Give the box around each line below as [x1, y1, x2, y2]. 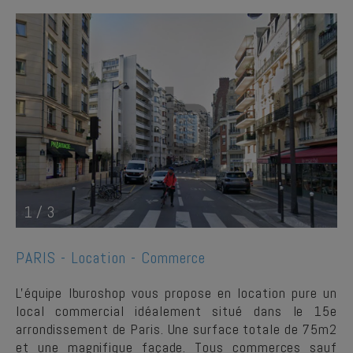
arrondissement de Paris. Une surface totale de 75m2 [16, 320, 337, 338]
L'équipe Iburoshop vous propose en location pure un [16, 284, 337, 302]
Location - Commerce [71, 247, 206, 268]
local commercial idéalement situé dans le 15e [16, 302, 337, 320]
